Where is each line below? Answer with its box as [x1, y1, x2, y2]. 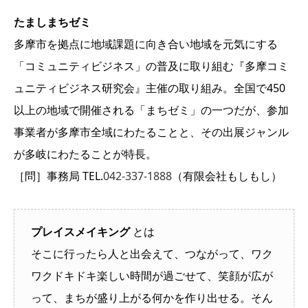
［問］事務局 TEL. [14, 168, 103, 184]
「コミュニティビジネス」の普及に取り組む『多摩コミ [14, 58, 289, 74]
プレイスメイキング [31, 224, 130, 240]
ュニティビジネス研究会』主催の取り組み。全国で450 [14, 80, 285, 96]
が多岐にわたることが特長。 [14, 146, 157, 162]
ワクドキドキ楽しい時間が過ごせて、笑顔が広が [31, 268, 273, 284]
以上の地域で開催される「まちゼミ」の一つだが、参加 [14, 102, 289, 118]
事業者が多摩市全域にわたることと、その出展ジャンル [14, 124, 289, 140]
